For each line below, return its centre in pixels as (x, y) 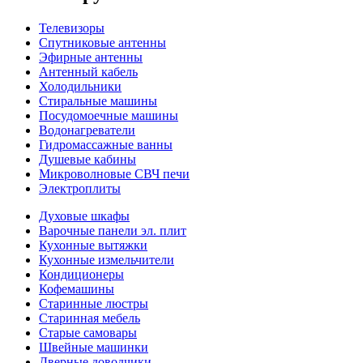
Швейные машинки (94, 347)
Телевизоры (72, 28)
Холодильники (80, 86)
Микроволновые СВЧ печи (114, 173)
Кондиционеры (81, 274)
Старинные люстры (94, 303)
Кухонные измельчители (107, 259)
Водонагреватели (87, 130)
